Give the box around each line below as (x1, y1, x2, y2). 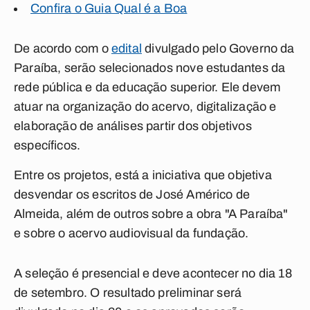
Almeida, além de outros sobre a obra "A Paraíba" (14, 207, 289, 221)
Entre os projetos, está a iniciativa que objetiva (14, 168, 272, 182)
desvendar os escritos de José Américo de (14, 188, 250, 201)
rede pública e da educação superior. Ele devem (14, 80, 281, 94)
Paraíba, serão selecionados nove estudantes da (14, 61, 286, 75)
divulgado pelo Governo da (141, 42, 295, 55)
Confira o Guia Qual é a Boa (30, 1, 188, 15)
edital (111, 42, 142, 55)
